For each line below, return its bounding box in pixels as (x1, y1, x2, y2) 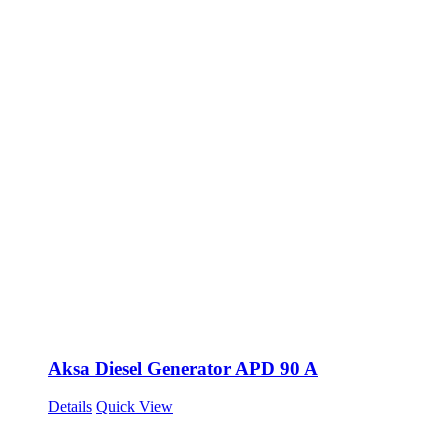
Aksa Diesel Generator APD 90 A (48, 357, 318, 379)
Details (48, 398, 92, 416)
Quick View (96, 398, 173, 416)
